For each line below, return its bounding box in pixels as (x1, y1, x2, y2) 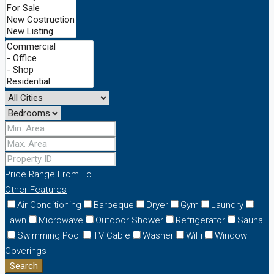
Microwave (39, 215, 83, 226)
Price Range (5, 169, 55, 180)
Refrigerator (176, 215, 225, 226)
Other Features (5, 184, 67, 196)
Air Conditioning (17, 199, 81, 211)
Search (10, 261, 38, 272)
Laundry (211, 199, 243, 211)
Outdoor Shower (95, 215, 163, 226)
